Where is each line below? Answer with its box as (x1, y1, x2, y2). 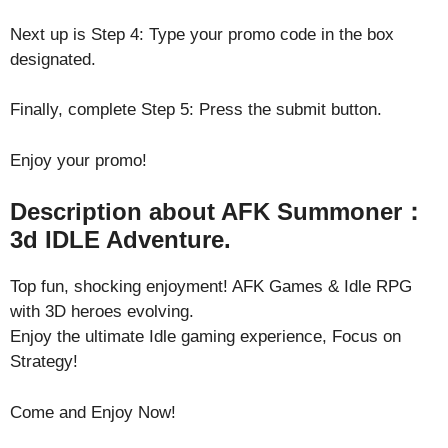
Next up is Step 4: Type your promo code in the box (10, 24, 394, 44)
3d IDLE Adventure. (10, 226, 231, 253)
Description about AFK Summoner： (10, 198, 426, 225)
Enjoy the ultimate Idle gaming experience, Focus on (10, 327, 401, 346)
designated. (10, 49, 96, 69)
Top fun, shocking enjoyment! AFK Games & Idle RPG (10, 277, 412, 296)
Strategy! (10, 352, 78, 371)
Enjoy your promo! (10, 150, 147, 170)
